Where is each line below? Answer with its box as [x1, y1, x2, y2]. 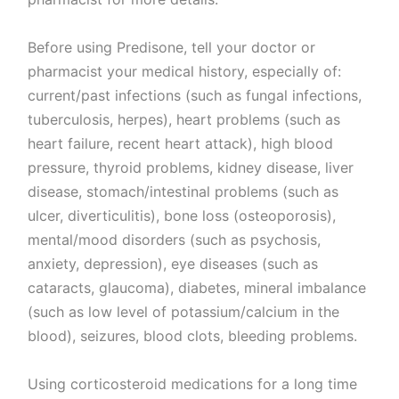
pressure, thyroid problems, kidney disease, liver [28, 159, 354, 177]
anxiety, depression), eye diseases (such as [28, 255, 319, 273]
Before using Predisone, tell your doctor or [28, 38, 316, 57]
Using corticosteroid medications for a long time [28, 375, 358, 394]
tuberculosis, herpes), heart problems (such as [28, 110, 341, 129]
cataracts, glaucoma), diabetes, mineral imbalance [28, 279, 367, 297]
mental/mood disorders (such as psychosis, [28, 231, 322, 249]
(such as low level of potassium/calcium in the [28, 303, 340, 322]
